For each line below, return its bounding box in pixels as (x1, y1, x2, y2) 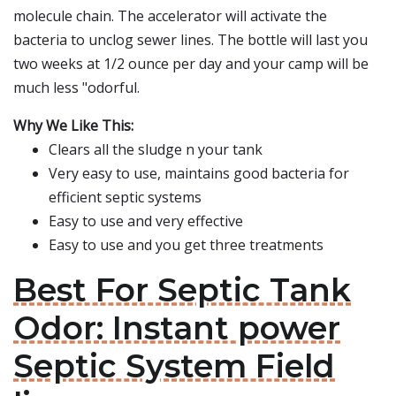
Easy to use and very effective (49, 211, 243, 231)
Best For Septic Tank (13, 270, 351, 309)
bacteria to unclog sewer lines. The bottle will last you (13, 30, 368, 49)
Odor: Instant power (13, 308, 340, 347)
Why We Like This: (13, 116, 133, 135)
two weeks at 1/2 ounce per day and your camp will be (13, 54, 369, 73)
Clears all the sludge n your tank (49, 140, 263, 159)
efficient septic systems (49, 187, 202, 207)
